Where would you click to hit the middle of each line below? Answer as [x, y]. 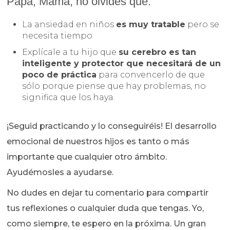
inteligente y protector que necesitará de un [122, 63]
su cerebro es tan [158, 52]
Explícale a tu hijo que [71, 52]
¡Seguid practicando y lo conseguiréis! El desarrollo [112, 126]
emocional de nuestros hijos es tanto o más [98, 141]
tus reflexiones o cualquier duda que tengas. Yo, [106, 208]
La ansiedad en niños [69, 24]
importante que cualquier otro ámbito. [87, 157]
